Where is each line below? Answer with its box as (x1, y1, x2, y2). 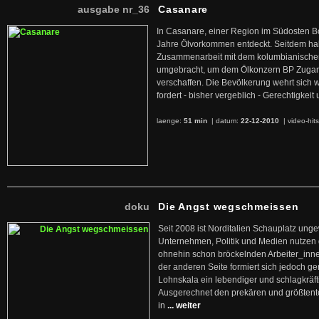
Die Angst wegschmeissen (158, 201, 299, 212)
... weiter (167, 300, 201, 310)
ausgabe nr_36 (78, 4, 150, 15)
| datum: (209, 117, 241, 125)
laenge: (157, 117, 184, 125)
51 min (184, 117, 209, 125)
